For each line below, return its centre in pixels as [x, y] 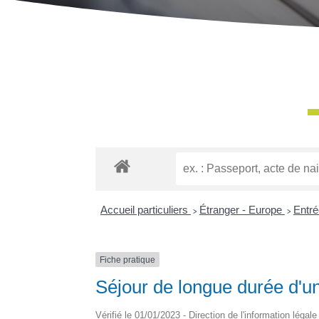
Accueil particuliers [145, 209]
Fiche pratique [128, 260]
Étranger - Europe [242, 209]
